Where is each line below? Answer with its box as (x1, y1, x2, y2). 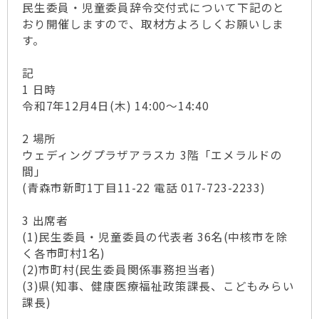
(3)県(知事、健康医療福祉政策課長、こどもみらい (22, 278, 295, 294)
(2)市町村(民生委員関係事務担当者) (22, 261, 216, 278)
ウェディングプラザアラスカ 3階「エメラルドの (22, 147, 283, 163)
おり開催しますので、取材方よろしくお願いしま (22, 16, 285, 32)
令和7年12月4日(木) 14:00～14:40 (22, 98, 209, 114)
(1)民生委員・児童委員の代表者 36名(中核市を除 (22, 229, 288, 245)
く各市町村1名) (22, 245, 106, 261)
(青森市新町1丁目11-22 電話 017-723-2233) (22, 179, 266, 196)
